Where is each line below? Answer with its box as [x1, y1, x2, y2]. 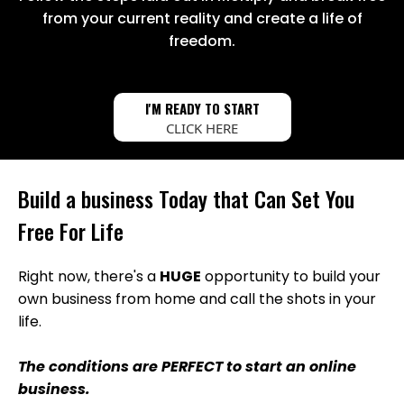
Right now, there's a [18, 266, 160, 288]
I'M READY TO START [144, 98, 260, 119]
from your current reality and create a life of [41, 8, 363, 30]
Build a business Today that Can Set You [18, 182, 354, 216]
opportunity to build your [201, 266, 381, 288]
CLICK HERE [166, 119, 238, 138]
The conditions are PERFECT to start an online [18, 356, 356, 378]
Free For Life [18, 215, 124, 248]
